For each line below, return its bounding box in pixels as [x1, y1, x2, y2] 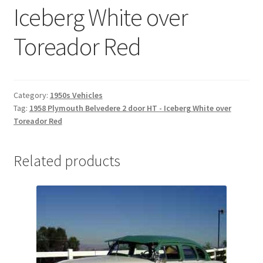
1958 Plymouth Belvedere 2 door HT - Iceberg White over [29, 103, 231, 114]
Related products [13, 151, 120, 170]
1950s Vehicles [49, 90, 103, 101]
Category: [13, 90, 50, 101]
